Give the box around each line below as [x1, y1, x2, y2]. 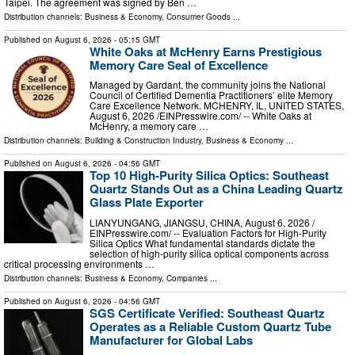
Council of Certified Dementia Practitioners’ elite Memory [90, 88, 333, 102]
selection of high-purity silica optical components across [90, 246, 329, 260]
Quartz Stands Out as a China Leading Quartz [90, 180, 343, 198]
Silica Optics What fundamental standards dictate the [90, 235, 315, 250]
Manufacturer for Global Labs [90, 330, 253, 349]
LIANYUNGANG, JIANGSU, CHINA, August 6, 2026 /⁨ [90, 215, 315, 229]
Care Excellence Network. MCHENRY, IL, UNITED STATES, [90, 98, 344, 113]
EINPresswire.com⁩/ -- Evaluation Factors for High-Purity [90, 225, 326, 239]
